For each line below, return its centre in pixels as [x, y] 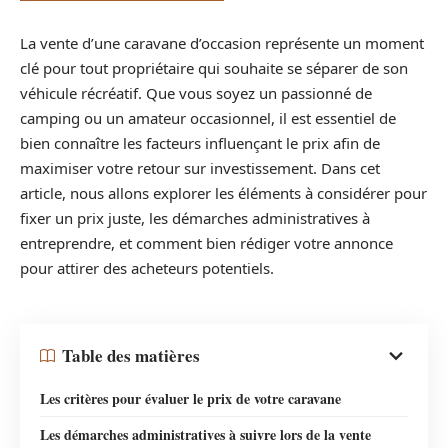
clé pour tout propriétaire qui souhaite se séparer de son [214, 68]
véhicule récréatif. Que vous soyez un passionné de [196, 93]
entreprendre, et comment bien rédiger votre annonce [206, 243]
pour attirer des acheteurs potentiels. [147, 268]
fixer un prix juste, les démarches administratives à [195, 218]
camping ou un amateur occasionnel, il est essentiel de [208, 118]
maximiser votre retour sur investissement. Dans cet [200, 168]
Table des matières [131, 355]
